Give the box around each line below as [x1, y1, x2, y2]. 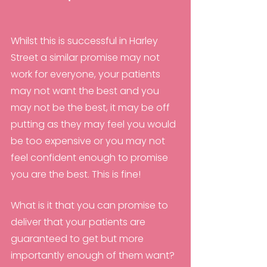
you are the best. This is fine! [11, 167, 143, 182]
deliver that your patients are [11, 215, 148, 229]
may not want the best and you [11, 84, 162, 98]
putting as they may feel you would [11, 117, 178, 132]
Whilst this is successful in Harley [11, 34, 160, 48]
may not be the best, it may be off [11, 101, 172, 115]
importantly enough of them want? [11, 249, 175, 263]
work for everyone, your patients [11, 67, 163, 82]
